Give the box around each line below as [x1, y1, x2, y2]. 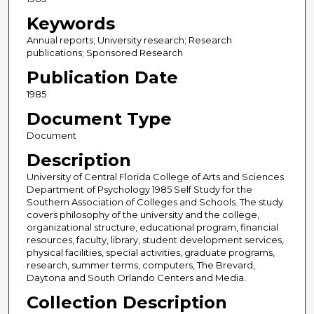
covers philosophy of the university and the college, [26, 209, 259, 221]
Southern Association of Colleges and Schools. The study [26, 196, 283, 208]
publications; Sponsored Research [26, 47, 183, 59]
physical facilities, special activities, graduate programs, [26, 247, 275, 259]
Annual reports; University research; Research [26, 34, 232, 46]
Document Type [26, 109, 172, 130]
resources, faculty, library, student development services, [26, 234, 284, 246]
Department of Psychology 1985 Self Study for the [26, 184, 252, 196]
